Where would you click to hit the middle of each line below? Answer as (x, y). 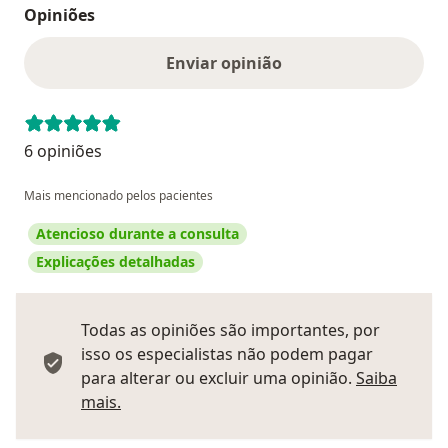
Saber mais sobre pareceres (226, 400)
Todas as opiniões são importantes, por (230, 329)
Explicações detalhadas (115, 261)
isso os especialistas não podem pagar (227, 353)
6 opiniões (63, 150)
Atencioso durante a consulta (137, 233)
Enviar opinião (224, 62)
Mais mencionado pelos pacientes (118, 195)
